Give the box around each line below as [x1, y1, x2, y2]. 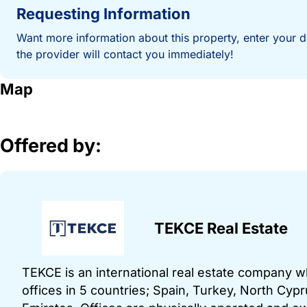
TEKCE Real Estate [154, 219, 288, 238]
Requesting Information [16, 5, 191, 23]
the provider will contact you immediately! [16, 47, 234, 62]
